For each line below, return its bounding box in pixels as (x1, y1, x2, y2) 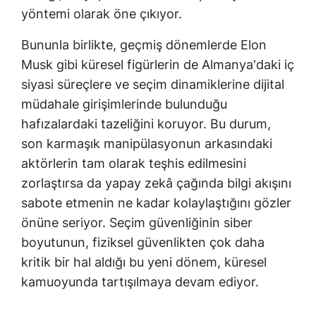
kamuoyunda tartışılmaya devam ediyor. (21, 274, 259, 290)
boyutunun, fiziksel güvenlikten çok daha (21, 235, 265, 250)
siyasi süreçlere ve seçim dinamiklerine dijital (21, 77, 284, 92)
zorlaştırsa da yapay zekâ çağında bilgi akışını (21, 176, 291, 191)
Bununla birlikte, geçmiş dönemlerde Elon (21, 37, 267, 53)
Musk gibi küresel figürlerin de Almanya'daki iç (21, 57, 294, 73)
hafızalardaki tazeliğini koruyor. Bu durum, (21, 116, 271, 132)
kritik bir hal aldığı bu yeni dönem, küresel (21, 255, 267, 270)
